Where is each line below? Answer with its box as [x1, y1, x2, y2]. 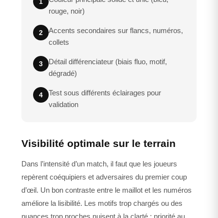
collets [49, 38, 69, 47]
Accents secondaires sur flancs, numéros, [49, 26, 183, 35]
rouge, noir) [49, 7, 85, 16]
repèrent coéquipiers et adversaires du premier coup [21, 173, 187, 182]
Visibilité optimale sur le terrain [21, 138, 176, 149]
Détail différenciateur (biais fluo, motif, [49, 57, 167, 66]
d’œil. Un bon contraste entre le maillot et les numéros [21, 186, 192, 195]
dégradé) [49, 69, 77, 78]
